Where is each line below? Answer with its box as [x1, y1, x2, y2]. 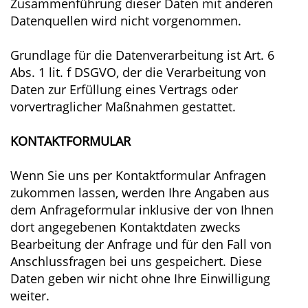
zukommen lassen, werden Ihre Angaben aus [10, 184, 269, 201]
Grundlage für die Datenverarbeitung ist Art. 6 [10, 47, 274, 63]
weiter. [10, 287, 49, 304]
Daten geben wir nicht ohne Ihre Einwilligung [10, 270, 270, 287]
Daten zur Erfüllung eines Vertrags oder [10, 81, 238, 98]
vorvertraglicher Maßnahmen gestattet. [10, 98, 236, 115]
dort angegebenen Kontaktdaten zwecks [10, 219, 241, 235]
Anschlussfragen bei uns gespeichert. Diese [10, 253, 262, 269]
